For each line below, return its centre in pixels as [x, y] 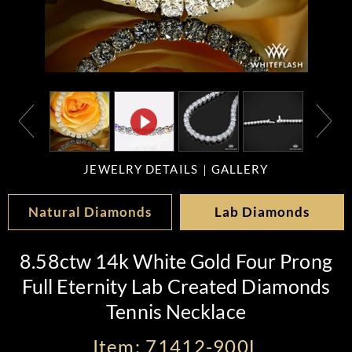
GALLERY [240, 169]
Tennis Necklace [176, 311]
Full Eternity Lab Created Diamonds [176, 286]
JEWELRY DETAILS [141, 169]
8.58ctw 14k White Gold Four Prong [176, 261]
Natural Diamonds [90, 212]
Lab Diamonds [262, 212]
